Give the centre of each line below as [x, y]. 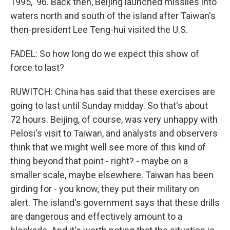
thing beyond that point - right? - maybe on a [99, 161]
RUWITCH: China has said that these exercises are [113, 92]
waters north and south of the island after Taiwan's [113, 16]
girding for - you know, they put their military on [105, 189]
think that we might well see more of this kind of [108, 147]
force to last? [37, 68]
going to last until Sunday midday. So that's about [109, 106]
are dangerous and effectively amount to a [96, 216]
